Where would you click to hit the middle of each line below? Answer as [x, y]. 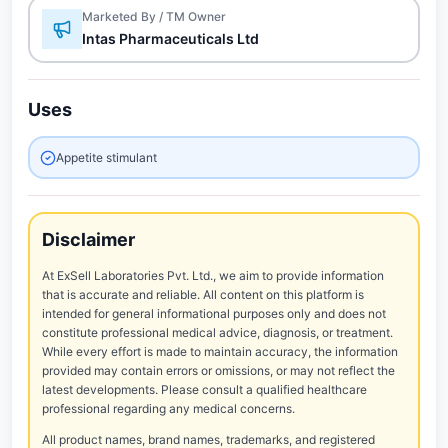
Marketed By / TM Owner [154, 16]
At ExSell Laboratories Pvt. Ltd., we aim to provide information [213, 275]
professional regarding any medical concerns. [168, 408]
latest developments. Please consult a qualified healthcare [204, 389]
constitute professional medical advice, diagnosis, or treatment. [217, 332]
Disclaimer [88, 239]
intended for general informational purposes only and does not [214, 313]
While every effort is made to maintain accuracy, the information [220, 351]
